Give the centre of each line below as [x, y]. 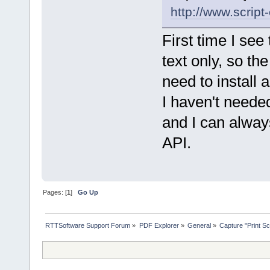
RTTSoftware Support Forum [88, 226]
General [199, 226]
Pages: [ [55, 193]
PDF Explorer [159, 226]
